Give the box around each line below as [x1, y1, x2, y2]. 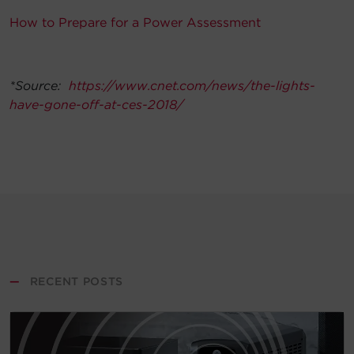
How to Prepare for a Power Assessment [9, 15, 261, 31]
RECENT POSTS [29, 275, 124, 288]
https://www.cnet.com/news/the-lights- [69, 78, 315, 94]
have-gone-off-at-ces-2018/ [9, 97, 183, 113]
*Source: [9, 78, 69, 94]
